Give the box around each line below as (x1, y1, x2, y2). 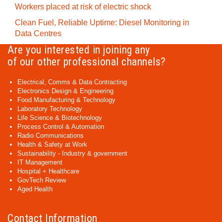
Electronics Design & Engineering (17, 87, 113, 95)
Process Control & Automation (17, 123, 104, 130)
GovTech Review (17, 176, 66, 184)
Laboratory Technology (17, 105, 82, 112)
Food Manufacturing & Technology (17, 96, 115, 104)
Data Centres (15, 29, 61, 38)
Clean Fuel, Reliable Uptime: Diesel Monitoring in (15, 18, 189, 27)
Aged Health (17, 185, 53, 193)
